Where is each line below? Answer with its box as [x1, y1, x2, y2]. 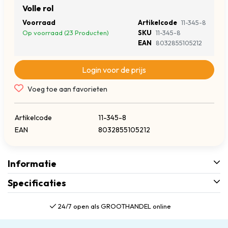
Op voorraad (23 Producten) [22, 28, 109, 37]
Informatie [8, 157, 56, 169]
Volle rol [22, 3, 53, 13]
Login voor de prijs [82, 64, 146, 75]
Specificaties [8, 177, 66, 189]
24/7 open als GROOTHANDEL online [58, 202, 171, 210]
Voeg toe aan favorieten [27, 84, 107, 94]
